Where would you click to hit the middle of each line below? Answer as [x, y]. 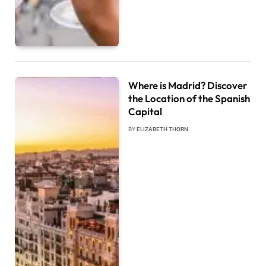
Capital [145, 112]
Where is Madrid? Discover [188, 85]
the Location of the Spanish [189, 99]
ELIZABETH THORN [163, 129]
